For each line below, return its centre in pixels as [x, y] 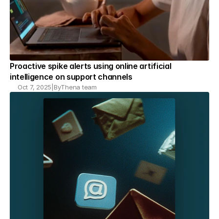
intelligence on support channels [71, 77]
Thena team [79, 87]
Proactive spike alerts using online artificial [91, 66]
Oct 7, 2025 [35, 87]
